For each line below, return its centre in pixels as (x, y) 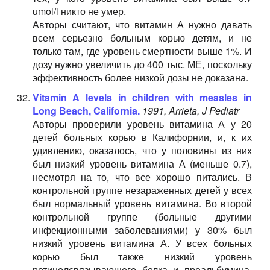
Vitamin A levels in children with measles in (142, 97)
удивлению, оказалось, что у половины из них (142, 150)
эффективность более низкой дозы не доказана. (140, 77)
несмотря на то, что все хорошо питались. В (142, 177)
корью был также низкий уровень (142, 256)
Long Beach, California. (86, 111)
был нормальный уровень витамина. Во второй (142, 203)
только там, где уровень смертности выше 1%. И (142, 51)
